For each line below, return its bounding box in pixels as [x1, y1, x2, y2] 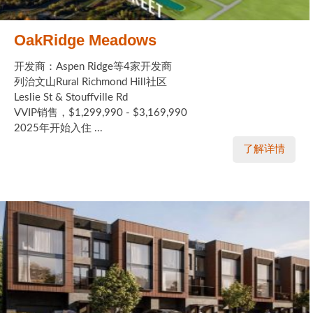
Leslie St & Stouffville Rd [14, 92, 128, 103]
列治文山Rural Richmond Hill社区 [14, 77, 167, 88]
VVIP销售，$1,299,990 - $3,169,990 [14, 108, 187, 119]
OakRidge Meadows [14, 31, 156, 50]
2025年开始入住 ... [14, 123, 103, 134]
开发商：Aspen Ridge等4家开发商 [14, 61, 172, 73]
